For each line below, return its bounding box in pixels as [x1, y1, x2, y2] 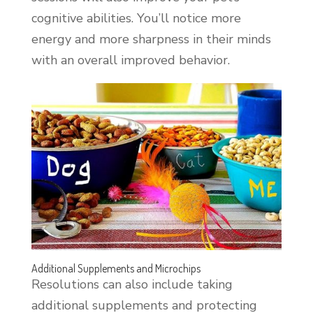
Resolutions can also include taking [31, 275, 233, 293]
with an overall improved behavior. [31, 51, 230, 68]
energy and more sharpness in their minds [31, 30, 271, 48]
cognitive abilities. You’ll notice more [31, 9, 241, 27]
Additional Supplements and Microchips [31, 261, 203, 275]
